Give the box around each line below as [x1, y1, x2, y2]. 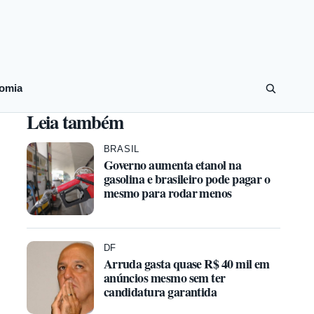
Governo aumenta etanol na [103, 156, 242, 174]
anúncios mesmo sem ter [103, 268, 226, 287]
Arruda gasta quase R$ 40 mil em [103, 254, 270, 273]
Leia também [26, 108, 123, 135]
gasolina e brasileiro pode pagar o [103, 170, 271, 188]
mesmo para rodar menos [103, 184, 232, 202]
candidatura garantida [103, 282, 217, 301]
